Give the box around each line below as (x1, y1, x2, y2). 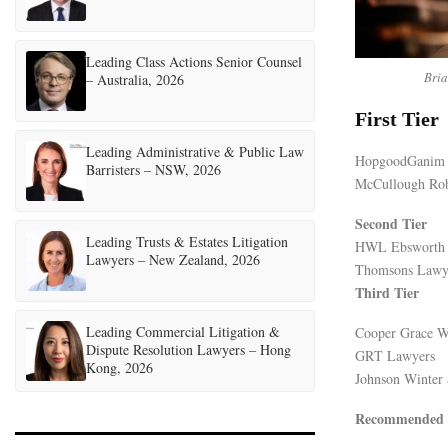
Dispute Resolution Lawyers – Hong (86, 340, 291, 359)
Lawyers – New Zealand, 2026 (86, 250, 260, 269)
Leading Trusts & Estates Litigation (86, 232, 288, 251)
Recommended (355, 407, 444, 429)
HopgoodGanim (355, 150, 445, 170)
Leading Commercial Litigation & (86, 322, 280, 341)
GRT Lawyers (355, 345, 435, 365)
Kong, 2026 (86, 358, 153, 377)
